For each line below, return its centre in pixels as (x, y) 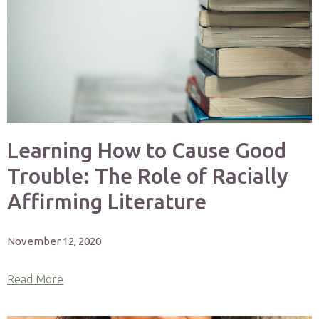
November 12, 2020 (54, 241)
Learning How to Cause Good (147, 150)
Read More (35, 279)
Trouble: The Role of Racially (148, 176)
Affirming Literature (107, 202)
